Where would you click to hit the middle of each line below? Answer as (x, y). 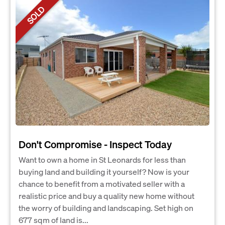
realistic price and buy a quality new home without (106, 195)
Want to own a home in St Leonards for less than (102, 159)
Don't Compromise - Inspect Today (95, 144)
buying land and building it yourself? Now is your (104, 171)
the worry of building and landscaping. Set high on (106, 207)
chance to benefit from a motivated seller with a (102, 183)
